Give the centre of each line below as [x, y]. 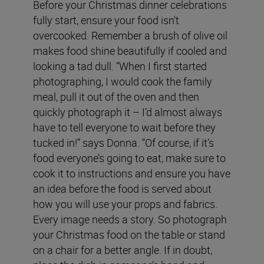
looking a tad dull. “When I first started [120, 66]
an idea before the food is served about [122, 188]
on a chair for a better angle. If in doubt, [123, 250]
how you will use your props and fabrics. [125, 204]
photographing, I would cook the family [123, 81]
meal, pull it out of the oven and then [116, 96]
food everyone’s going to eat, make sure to [129, 158]
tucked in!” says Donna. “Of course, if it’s [123, 142]
